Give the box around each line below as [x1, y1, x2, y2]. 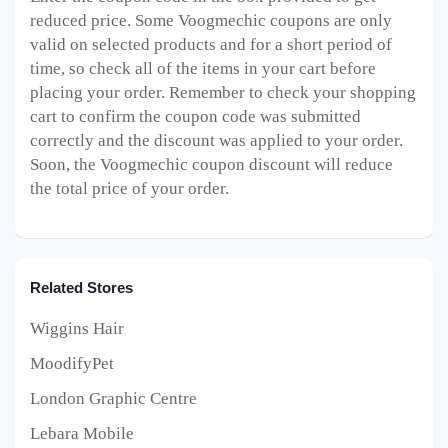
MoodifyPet [30, 353, 114, 373]
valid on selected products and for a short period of [30, 34, 392, 54]
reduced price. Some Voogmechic [30, 10, 266, 30]
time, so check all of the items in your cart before [30, 58, 376, 78]
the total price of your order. [30, 178, 229, 198]
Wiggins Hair [30, 318, 124, 338]
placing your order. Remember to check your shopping [30, 82, 416, 102]
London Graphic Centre [30, 388, 197, 408]
